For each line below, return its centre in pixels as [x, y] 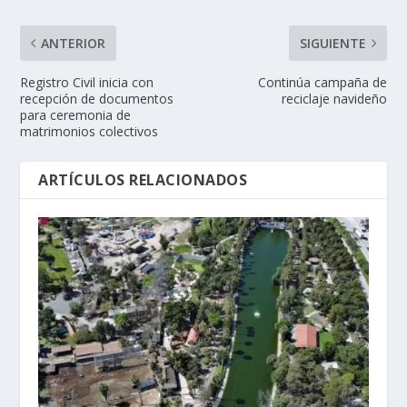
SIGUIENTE [333, 44]
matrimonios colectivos [89, 132]
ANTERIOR [74, 44]
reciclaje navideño [334, 99]
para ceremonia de [76, 115]
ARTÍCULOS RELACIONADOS [143, 180]
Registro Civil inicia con [87, 83]
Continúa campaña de [322, 83]
